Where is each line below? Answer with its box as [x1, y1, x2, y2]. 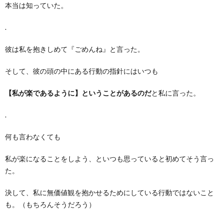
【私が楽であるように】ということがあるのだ [5, 88, 151, 97]
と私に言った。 [151, 88, 200, 97]
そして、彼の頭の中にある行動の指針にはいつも [5, 66, 158, 75]
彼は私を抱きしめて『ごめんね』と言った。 [5, 44, 144, 53]
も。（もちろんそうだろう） [5, 200, 96, 209]
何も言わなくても [5, 132, 61, 141]
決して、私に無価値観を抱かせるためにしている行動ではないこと [5, 188, 214, 197]
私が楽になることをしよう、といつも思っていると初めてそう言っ [5, 154, 214, 163]
